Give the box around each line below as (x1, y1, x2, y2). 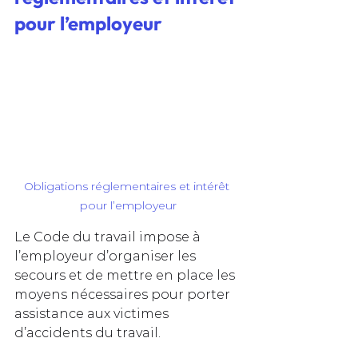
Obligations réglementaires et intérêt (23, 179, 233, 194)
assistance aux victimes (14, 306, 172, 322)
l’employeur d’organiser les (14, 249, 199, 265)
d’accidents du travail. (14, 325, 164, 341)
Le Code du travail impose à (14, 229, 204, 245)
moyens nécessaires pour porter (14, 287, 233, 303)
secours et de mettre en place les (14, 268, 238, 284)
